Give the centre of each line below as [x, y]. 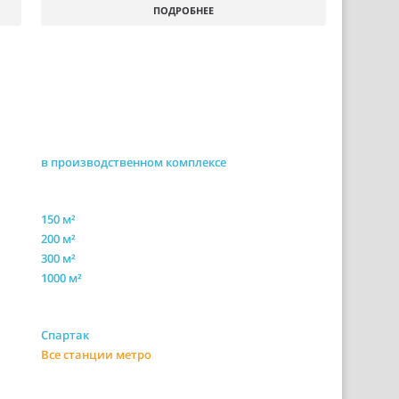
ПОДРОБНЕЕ [183, 10]
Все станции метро [96, 354]
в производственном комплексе [134, 162]
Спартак [65, 335]
